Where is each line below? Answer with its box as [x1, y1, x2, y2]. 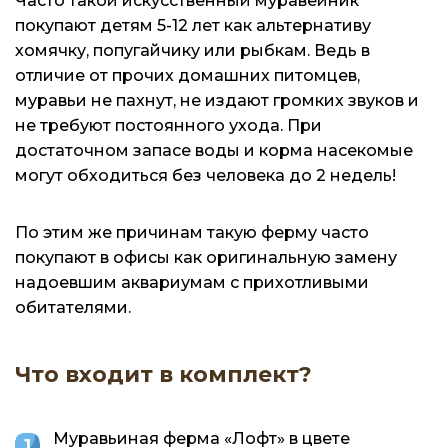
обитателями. [15, 297, 131, 317]
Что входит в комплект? [15, 360, 312, 388]
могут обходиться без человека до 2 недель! [15, 165, 396, 185]
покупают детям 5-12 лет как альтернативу [15, 15, 371, 35]
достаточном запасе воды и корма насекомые [15, 140, 413, 160]
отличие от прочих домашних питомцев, [15, 65, 360, 85]
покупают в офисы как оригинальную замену [15, 247, 397, 267]
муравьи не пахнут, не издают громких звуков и [15, 90, 419, 110]
